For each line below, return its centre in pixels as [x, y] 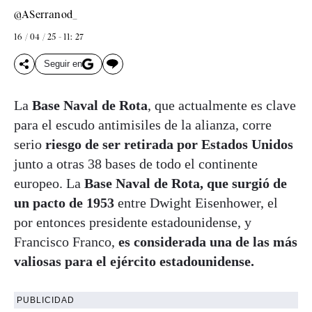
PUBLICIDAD [46, 300]
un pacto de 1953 [66, 202]
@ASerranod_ [46, 14]
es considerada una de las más [208, 241]
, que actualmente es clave [222, 105]
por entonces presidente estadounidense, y [133, 222]
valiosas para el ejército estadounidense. [134, 261]
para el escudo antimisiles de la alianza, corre [143, 124]
